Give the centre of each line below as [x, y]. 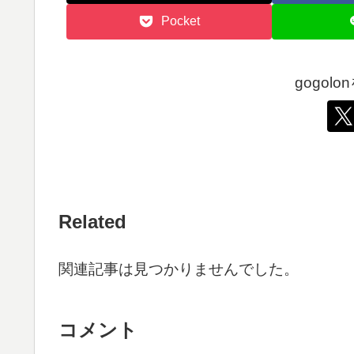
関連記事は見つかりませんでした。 [179, 269]
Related [92, 221]
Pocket [180, 21]
